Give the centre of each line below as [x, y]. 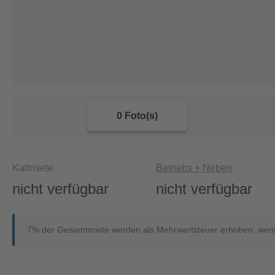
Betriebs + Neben [194, 168]
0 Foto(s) [137, 116]
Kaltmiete [33, 168]
